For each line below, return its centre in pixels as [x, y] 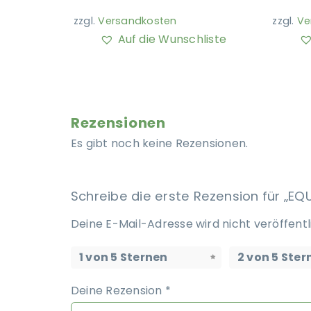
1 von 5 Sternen [123, 257]
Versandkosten [137, 21]
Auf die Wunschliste [172, 39]
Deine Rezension [118, 290]
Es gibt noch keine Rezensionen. [159, 143]
